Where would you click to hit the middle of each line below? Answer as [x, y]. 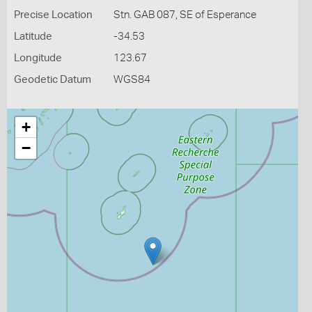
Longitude [38, 58]
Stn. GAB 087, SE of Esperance [185, 15]
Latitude [33, 37]
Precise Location [53, 15]
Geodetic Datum [53, 80]
